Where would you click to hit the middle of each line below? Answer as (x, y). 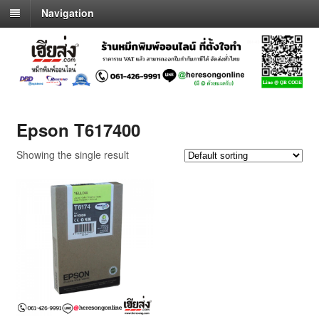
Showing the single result (72, 154)
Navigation (68, 13)
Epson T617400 (78, 129)
